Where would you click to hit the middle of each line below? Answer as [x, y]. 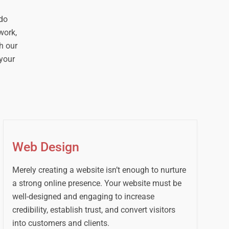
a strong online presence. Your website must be [97, 184]
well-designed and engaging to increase [84, 197]
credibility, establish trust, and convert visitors [94, 210]
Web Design [46, 147]
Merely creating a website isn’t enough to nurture [99, 170]
